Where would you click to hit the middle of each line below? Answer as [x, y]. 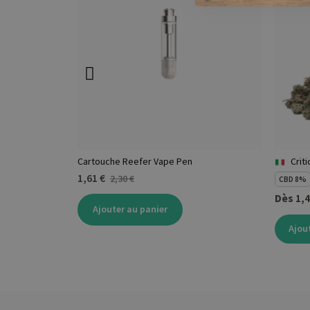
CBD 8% [293, 180]
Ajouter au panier [130, 209]
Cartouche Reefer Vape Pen [135, 162]
